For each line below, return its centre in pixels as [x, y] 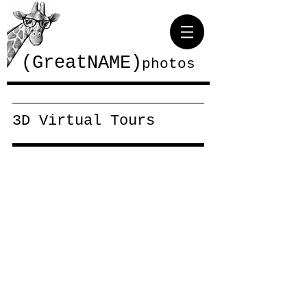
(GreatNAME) [82, 63]
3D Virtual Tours [84, 121]
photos [169, 64]
